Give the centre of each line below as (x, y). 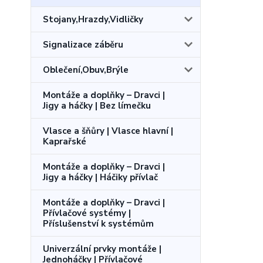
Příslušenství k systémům (98, 223)
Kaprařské (65, 141)
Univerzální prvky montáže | (102, 249)
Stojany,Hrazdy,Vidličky (93, 19)
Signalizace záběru (83, 44)
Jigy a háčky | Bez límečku (97, 105)
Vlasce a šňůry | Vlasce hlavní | (108, 131)
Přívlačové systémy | (87, 213)
